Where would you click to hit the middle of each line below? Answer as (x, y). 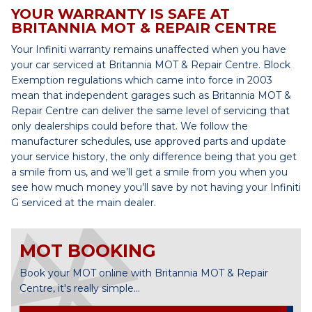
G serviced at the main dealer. (84, 203)
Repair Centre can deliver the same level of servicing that (150, 111)
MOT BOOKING (88, 251)
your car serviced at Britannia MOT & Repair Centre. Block (151, 65)
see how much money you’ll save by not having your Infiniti (156, 187)
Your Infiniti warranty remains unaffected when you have (149, 49)
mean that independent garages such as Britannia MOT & (151, 95)
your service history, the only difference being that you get (154, 157)
